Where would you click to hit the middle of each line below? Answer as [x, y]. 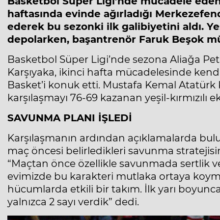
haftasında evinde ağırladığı [81, 14]
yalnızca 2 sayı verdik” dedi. [73, 202]
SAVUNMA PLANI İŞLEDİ [70, 118]
